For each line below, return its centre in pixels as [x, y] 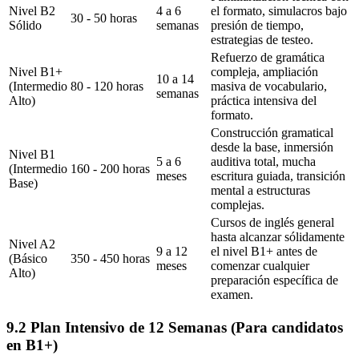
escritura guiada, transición [278, 175]
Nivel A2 [32, 244]
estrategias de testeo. [262, 39]
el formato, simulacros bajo [279, 10]
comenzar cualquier [260, 265]
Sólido [25, 25]
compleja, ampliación [264, 71]
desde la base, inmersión [272, 147]
